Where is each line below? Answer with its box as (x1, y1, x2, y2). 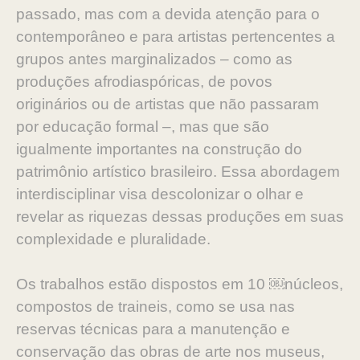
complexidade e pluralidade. (16, 231, 211, 247)
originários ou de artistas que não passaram (16, 96, 319, 112)
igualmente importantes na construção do (16, 141, 302, 157)
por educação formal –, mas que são (16, 118, 269, 135)
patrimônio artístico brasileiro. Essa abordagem (16, 163, 340, 180)
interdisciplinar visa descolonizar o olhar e (16, 186, 304, 202)
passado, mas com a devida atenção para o (16, 6, 320, 22)
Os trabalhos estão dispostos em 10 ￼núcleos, (16, 276, 343, 292)
